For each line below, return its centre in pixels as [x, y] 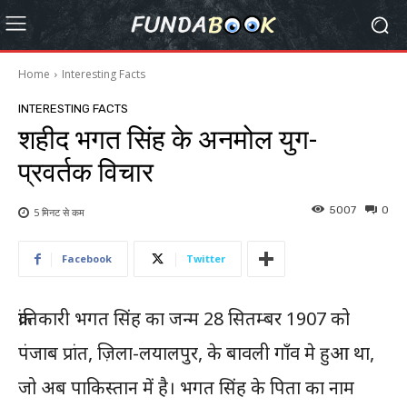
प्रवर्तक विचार [86, 173]
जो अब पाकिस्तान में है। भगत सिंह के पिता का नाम [186, 388]
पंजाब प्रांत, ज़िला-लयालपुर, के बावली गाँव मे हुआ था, [196, 353]
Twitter [206, 259]
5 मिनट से [51, 213]
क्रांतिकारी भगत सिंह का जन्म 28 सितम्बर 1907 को [184, 319]
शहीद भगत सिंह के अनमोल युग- [168, 140]
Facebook [87, 259]
